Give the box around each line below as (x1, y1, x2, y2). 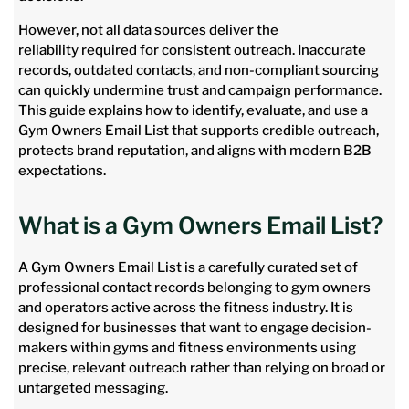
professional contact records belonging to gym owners (18, 279, 371, 297)
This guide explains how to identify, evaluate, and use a (18, 101, 368, 119)
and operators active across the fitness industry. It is (18, 299, 353, 317)
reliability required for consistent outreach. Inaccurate (18, 41, 366, 58)
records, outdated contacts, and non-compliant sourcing (18, 61, 379, 79)
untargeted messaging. (18, 380, 168, 397)
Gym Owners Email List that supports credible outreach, (18, 121, 379, 139)
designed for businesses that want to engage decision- (18, 320, 372, 337)
